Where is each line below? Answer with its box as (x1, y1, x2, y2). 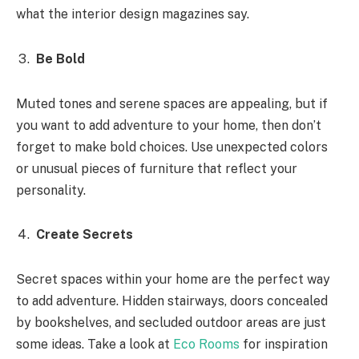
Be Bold (36, 51, 85, 67)
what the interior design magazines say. (16, 6, 249, 22)
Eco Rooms (173, 337, 240, 353)
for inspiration (240, 337, 328, 353)
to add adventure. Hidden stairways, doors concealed (16, 293, 328, 309)
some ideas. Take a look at (16, 337, 173, 353)
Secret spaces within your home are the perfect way (16, 272, 330, 288)
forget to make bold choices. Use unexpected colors (16, 139, 328, 155)
